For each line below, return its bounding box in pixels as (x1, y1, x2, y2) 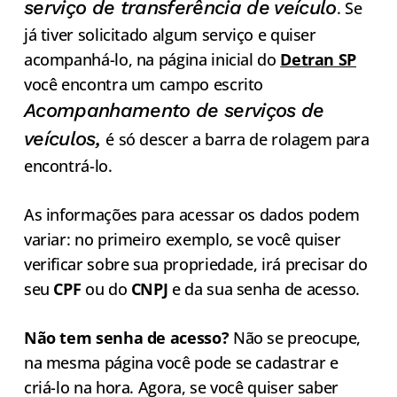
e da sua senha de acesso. (167, 277, 361, 300)
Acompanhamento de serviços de (23, 98, 324, 121)
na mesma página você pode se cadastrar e (23, 351, 339, 373)
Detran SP (280, 48, 357, 70)
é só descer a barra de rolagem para (105, 128, 370, 150)
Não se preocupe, (229, 326, 362, 348)
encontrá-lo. (23, 154, 113, 176)
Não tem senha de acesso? (23, 326, 230, 348)
